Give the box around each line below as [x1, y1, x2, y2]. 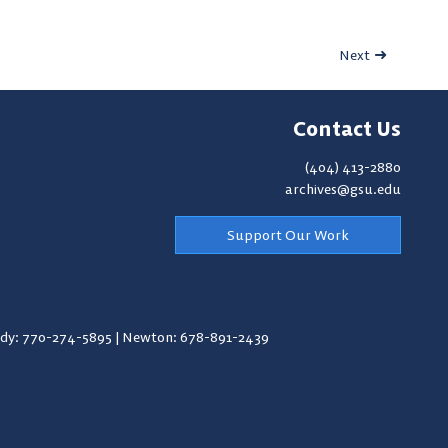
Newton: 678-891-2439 [121, 327, 269, 346]
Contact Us [293, 115, 401, 141]
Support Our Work [227, 225, 349, 244]
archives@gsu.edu [285, 179, 401, 198]
